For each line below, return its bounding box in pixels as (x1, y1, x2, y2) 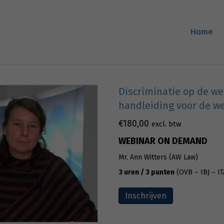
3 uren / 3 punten (118, 168, 174, 176)
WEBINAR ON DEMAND (118, 135, 207, 146)
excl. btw (151, 119, 181, 128)
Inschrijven (124, 191, 166, 200)
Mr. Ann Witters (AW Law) (118, 153, 198, 161)
